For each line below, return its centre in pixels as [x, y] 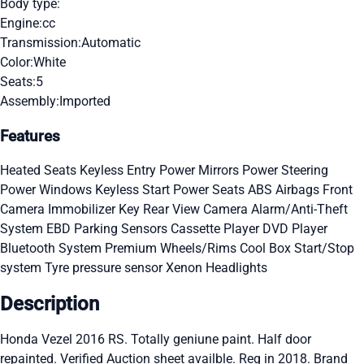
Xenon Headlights [217, 268]
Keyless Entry [119, 171]
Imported [85, 101]
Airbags [299, 190]
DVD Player [295, 229]
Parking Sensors [122, 229]
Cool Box [267, 249]
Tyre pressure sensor [105, 268]
